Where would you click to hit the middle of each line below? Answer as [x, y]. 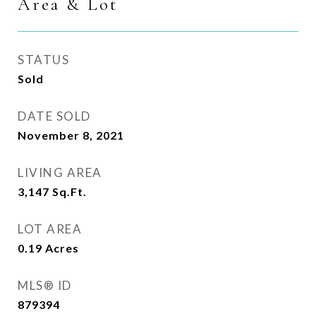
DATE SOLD [54, 116]
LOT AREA [50, 229]
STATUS [43, 60]
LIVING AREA [60, 172]
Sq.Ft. [69, 192]
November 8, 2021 [71, 135]
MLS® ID [45, 285]
